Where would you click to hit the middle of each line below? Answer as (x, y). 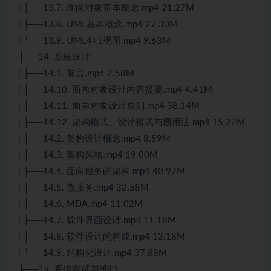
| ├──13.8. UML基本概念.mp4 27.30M (98, 25)
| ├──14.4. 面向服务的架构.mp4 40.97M (102, 172)
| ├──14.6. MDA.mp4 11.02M (80, 204)
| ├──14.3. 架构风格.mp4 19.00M (88, 155)
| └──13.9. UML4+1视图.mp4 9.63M (94, 41)
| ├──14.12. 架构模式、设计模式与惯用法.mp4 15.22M (132, 123)
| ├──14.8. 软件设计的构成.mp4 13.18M (102, 237)
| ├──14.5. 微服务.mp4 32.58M (83, 188)
